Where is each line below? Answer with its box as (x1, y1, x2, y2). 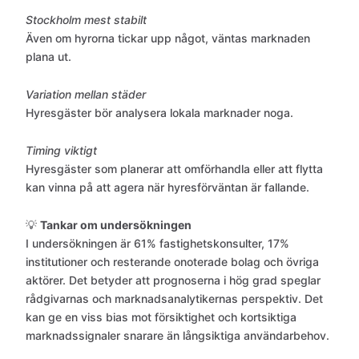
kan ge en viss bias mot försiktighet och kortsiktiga (26, 310, 296, 324)
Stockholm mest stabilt (26, 13, 147, 26)
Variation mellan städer (26, 87, 146, 101)
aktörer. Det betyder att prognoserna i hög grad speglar (26, 273, 321, 287)
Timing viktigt (26, 143, 97, 157)
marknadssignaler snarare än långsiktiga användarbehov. (26, 329, 329, 342)
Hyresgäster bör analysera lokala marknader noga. (26, 106, 293, 119)
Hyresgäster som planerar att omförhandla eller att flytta (26, 162, 323, 175)
